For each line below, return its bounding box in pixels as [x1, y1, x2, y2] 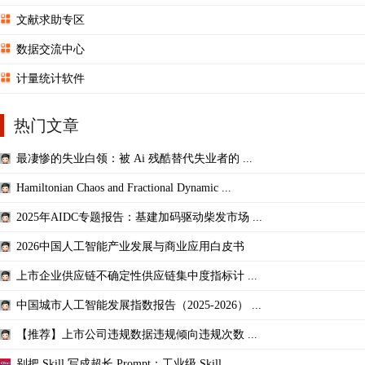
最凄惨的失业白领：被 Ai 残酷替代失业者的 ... [16, 152, 253, 165]
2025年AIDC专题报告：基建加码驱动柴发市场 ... [16, 210, 262, 223]
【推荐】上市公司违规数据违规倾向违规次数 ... [16, 328, 257, 341]
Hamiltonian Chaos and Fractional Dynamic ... [16, 181, 231, 194]
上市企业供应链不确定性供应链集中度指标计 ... [16, 269, 257, 282]
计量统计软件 [16, 72, 85, 85]
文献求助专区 [16, 13, 85, 26]
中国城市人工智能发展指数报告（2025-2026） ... [16, 298, 262, 311]
